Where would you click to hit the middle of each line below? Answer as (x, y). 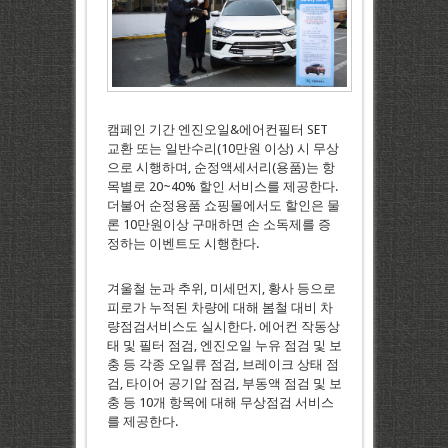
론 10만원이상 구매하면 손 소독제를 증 (218, 224)
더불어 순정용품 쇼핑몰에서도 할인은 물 (223, 205)
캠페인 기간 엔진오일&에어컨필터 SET (217, 129)
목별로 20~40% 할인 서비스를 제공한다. (222, 186)
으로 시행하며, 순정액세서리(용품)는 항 (220, 167)
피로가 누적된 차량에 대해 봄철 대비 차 (219, 307)
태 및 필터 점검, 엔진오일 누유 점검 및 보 (224, 345)
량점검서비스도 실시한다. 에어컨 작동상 (223, 326)
